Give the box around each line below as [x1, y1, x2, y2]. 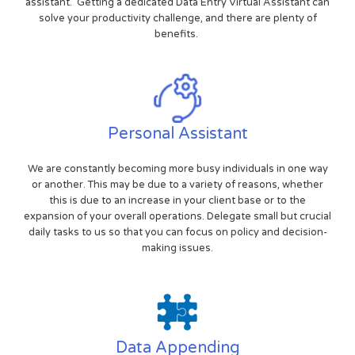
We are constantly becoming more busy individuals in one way [27, 162, 328, 176]
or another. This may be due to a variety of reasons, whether [32, 178, 323, 192]
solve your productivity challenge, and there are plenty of [38, 12, 317, 25]
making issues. [142, 242, 213, 255]
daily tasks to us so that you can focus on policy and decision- [28, 226, 327, 239]
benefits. [155, 28, 200, 41]
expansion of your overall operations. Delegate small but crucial [24, 210, 331, 223]
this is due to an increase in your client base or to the [49, 194, 306, 208]
